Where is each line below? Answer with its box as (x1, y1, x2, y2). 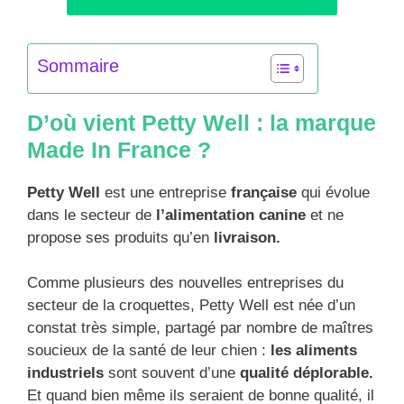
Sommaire (37, 55, 119, 76)
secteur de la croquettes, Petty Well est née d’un (27, 297, 355, 314)
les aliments (271, 342, 357, 359)
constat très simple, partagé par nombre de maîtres (27, 319, 373, 336)
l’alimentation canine (156, 206, 306, 224)
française (231, 183, 297, 201)
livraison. (214, 228, 280, 246)
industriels (27, 364, 104, 381)
